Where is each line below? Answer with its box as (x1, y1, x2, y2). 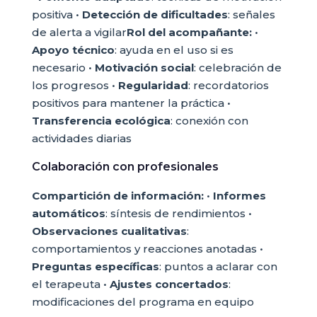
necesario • (31, 61, 95, 74)
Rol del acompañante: (126, 25, 252, 39)
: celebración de (193, 61, 282, 74)
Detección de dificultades (81, 8, 228, 21)
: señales (227, 8, 275, 21)
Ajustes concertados (109, 277, 229, 291)
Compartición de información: (31, 189, 204, 202)
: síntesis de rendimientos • (105, 207, 252, 220)
